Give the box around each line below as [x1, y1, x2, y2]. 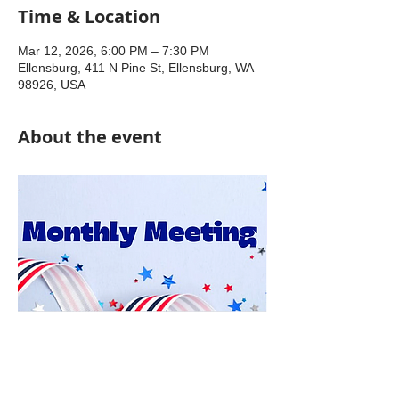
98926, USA [18, 77, 85, 92]
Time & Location [18, 4, 160, 28]
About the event [18, 125, 162, 149]
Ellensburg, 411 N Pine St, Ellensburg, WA [18, 61, 253, 75]
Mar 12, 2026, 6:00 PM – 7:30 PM [18, 44, 209, 58]
